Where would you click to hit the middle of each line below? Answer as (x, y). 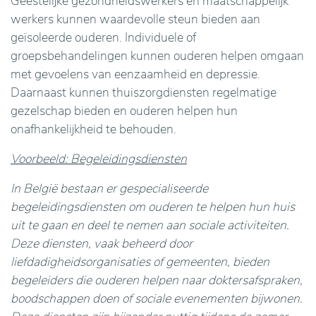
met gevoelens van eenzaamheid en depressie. (135, 74)
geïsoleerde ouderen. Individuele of (103, 37)
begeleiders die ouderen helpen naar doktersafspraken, (157, 280)
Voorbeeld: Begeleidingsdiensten (99, 159)
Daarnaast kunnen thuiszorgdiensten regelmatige (144, 92)
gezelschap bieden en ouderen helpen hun (124, 111)
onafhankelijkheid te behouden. (93, 129)
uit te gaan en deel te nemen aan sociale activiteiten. (150, 225)
